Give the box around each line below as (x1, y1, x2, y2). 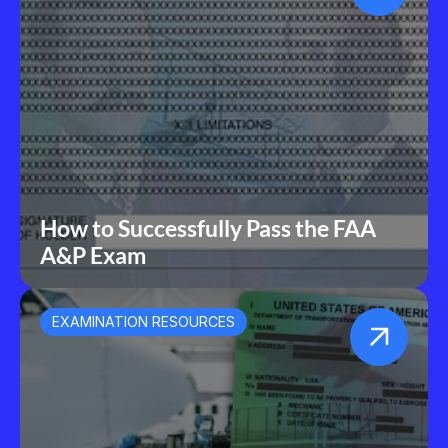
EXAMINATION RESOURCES (52, 313, 235, 330)
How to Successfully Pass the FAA (40, 214, 376, 243)
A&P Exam (40, 241, 146, 270)
